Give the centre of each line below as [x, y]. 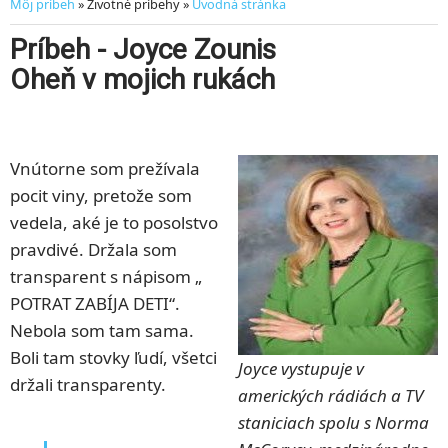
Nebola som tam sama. [102, 331]
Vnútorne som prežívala [105, 169]
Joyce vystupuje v [301, 369]
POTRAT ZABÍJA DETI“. [95, 304]
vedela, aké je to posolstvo [114, 223]
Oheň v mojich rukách [142, 80]
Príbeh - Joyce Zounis [143, 50]
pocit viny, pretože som [101, 196]
